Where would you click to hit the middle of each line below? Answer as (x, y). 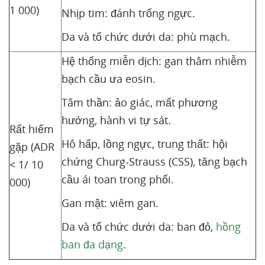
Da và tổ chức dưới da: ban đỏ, (139, 227)
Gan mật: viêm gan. (110, 203)
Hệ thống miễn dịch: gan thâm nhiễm (154, 61)
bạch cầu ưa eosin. (109, 79)
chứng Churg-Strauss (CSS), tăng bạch (154, 161)
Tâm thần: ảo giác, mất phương (140, 102)
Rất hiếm (32, 129)
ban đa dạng (92, 244)
